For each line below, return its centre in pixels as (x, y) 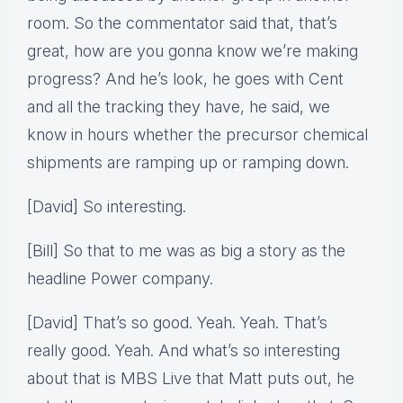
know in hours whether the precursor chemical (197, 135)
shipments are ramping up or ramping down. (188, 163)
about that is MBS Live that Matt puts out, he (191, 379)
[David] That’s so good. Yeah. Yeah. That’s (177, 323)
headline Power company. (120, 279)
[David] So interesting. (107, 207)
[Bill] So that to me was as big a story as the (186, 251)
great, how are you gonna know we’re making (193, 51)
